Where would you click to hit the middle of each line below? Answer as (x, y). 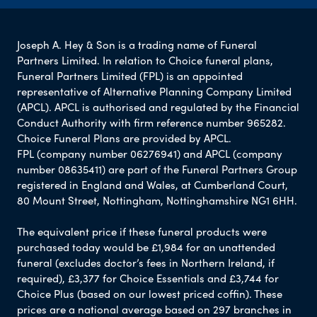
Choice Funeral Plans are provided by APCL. (124, 138)
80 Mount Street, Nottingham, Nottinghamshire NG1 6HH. (157, 200)
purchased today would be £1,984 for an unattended (146, 247)
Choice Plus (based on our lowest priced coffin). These (150, 293)
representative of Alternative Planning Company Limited (154, 91)
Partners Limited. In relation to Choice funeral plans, (145, 60)
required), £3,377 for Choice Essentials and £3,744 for (148, 278)
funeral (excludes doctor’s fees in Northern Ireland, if (146, 262)
